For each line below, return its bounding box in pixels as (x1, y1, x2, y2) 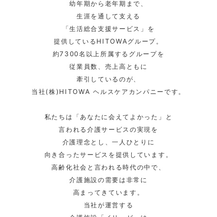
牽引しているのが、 (76, 75, 141, 83)
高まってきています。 (73, 188, 144, 196)
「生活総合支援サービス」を (62, 24, 155, 32)
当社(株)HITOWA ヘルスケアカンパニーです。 (31, 87, 186, 95)
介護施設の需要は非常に (69, 175, 148, 184)
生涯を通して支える (76, 12, 141, 20)
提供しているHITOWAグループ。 (54, 37, 163, 45)
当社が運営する (83, 201, 134, 209)
